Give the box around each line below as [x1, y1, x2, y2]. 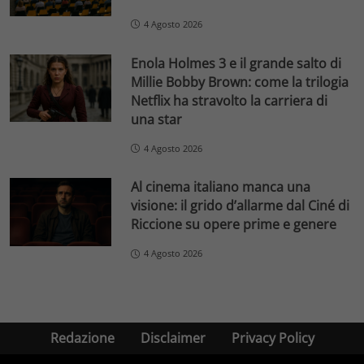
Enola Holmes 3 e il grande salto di [131, 54, 342, 72]
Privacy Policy [231, 329, 314, 348]
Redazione [50, 329, 115, 348]
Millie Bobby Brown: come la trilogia [131, 72, 349, 91]
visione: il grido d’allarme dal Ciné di [131, 197, 350, 215]
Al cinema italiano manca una [131, 178, 311, 197]
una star [131, 110, 183, 128]
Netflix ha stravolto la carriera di [131, 91, 328, 110]
